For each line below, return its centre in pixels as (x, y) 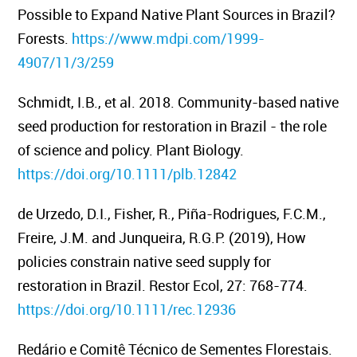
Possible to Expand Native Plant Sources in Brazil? (177, 14)
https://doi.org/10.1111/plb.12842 (127, 174)
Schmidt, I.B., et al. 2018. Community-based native (178, 102)
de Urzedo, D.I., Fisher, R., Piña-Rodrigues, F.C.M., (172, 214)
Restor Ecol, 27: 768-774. (229, 285)
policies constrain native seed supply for (145, 261)
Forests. (43, 38)
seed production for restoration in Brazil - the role (173, 126)
